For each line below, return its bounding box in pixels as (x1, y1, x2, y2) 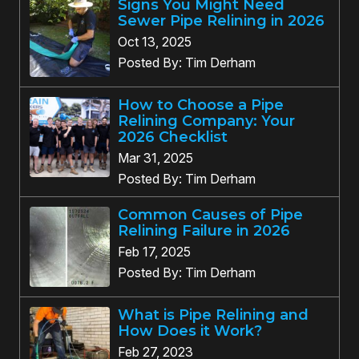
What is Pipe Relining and (118, 305, 309, 324)
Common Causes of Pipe (118, 205, 303, 224)
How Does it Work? (118, 321, 262, 340)
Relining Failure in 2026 (118, 221, 290, 240)
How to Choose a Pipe (118, 95, 284, 114)
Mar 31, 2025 (118, 149, 193, 166)
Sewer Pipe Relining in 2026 (118, 11, 325, 30)
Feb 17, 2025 (118, 243, 191, 260)
